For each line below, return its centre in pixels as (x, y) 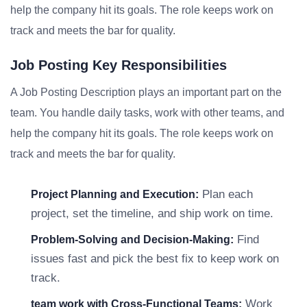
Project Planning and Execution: (115, 194)
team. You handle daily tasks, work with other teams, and (147, 113)
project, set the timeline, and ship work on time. (152, 213)
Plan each (226, 194)
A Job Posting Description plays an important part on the (146, 92)
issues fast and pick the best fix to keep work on (155, 259)
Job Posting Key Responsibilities (119, 65)
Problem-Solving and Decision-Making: (132, 240)
